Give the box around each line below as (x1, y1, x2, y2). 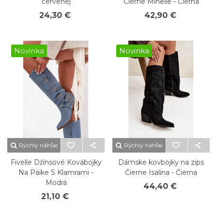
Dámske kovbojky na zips (118, 158, 204, 167)
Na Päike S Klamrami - (18, 168, 93, 177)
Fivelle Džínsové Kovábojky (10, 158, 102, 167)
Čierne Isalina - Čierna (125, 168, 197, 177)
